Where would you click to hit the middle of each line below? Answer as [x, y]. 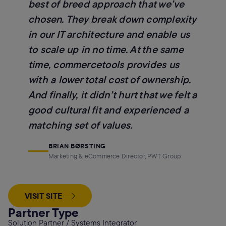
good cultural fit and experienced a [108, 110]
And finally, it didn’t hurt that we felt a [113, 95]
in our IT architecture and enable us [109, 34]
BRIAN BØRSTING [77, 146]
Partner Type [43, 212]
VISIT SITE [44, 196]
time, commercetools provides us [104, 64]
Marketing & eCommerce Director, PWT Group [115, 156]
